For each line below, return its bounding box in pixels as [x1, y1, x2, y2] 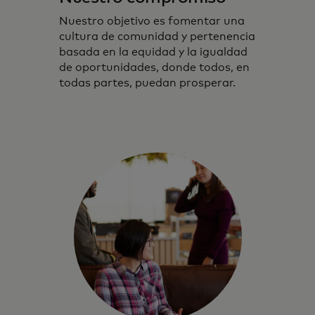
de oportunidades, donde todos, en [59, 62, 250, 74]
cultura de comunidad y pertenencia [59, 31, 255, 43]
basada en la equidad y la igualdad [59, 46, 247, 58]
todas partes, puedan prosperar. [59, 77, 236, 89]
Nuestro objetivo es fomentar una [59, 15, 245, 27]
